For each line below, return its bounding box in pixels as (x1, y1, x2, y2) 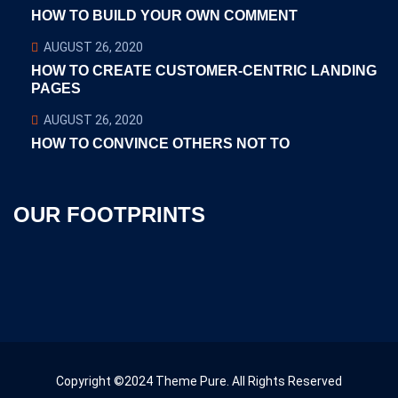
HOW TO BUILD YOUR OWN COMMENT (31, 8, 298, 23)
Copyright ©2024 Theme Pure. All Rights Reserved (56, 374, 342, 388)
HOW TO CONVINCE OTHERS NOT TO (31, 136, 290, 151)
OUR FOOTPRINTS (13, 203, 205, 227)
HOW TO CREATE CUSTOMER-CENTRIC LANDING (31, 63, 377, 78)
